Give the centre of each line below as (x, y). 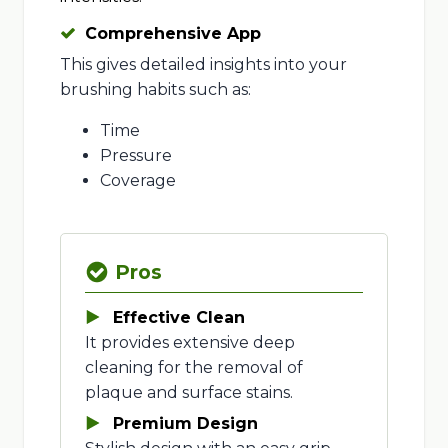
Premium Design (185, 423)
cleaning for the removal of (193, 367)
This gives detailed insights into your (203, 64)
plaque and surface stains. (188, 392)
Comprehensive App (172, 33)
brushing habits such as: (155, 89)
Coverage (137, 180)
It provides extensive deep (189, 342)
